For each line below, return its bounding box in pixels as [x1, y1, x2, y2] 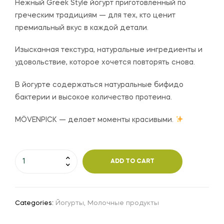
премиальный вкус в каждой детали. [15, 24, 148, 31]
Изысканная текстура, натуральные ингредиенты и [15, 46, 202, 54]
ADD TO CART [110, 158, 154, 165]
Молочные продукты [87, 200, 159, 207]
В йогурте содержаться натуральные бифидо [15, 81, 183, 89]
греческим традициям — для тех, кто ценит [15, 11, 175, 19]
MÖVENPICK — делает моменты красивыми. [15, 116, 175, 124]
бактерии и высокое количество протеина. [15, 94, 172, 101]
